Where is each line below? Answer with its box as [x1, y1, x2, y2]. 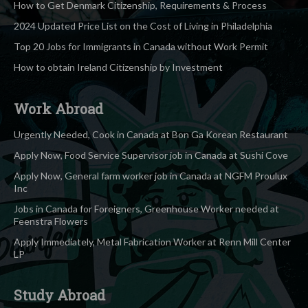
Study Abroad [14, 285, 105, 304]
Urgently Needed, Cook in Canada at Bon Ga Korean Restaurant [14, 128, 288, 140]
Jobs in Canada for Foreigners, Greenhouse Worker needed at [14, 202, 279, 214]
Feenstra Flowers [14, 214, 88, 227]
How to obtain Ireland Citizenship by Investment [14, 60, 223, 73]
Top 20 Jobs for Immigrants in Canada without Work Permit [14, 40, 268, 52]
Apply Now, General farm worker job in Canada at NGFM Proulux [14, 169, 287, 181]
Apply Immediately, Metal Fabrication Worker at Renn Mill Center [14, 235, 291, 247]
